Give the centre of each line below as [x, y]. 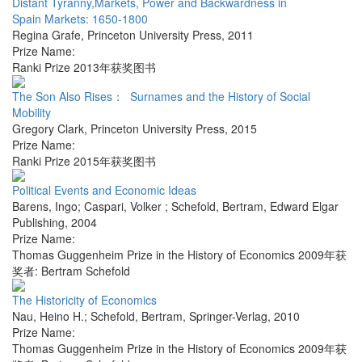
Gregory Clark [48, 129]
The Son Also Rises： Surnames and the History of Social [161, 97]
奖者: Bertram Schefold [71, 271]
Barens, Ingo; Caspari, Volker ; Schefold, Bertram [138, 206]
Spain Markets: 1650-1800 [80, 19]
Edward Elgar [304, 206]
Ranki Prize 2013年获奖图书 [84, 67]
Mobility [32, 113]
